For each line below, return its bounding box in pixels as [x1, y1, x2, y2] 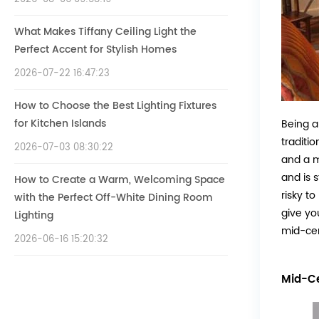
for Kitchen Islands [14, 115, 106, 132]
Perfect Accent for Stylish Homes [14, 41, 177, 58]
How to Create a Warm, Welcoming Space [14, 171, 225, 188]
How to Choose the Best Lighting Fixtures [14, 97, 216, 114]
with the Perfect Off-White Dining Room [14, 189, 213, 206]
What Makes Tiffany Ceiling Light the [14, 23, 197, 40]
